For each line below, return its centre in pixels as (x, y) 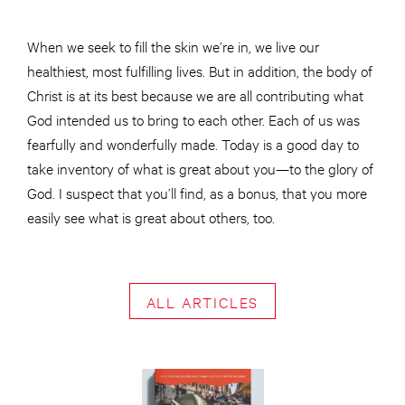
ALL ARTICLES (202, 301)
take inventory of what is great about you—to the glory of (200, 168)
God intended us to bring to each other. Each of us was (193, 119)
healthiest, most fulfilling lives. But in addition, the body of (200, 71)
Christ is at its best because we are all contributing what (195, 95)
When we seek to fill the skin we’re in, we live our (173, 46)
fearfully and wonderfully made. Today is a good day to (193, 144)
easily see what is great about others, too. (151, 217)
